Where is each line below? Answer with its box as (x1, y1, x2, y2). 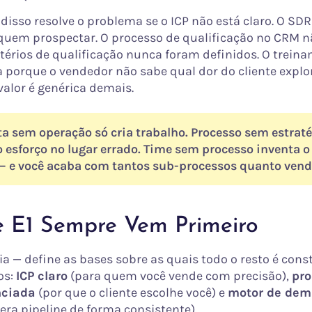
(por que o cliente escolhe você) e (36, 284, 228, 300)
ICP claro (16, 267, 68, 283)
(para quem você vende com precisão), (68, 267, 292, 283)
